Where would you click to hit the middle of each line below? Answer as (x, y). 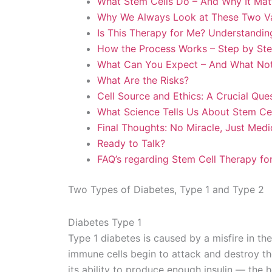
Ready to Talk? (131, 143)
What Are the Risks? (143, 80)
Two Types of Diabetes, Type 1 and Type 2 (166, 189)
